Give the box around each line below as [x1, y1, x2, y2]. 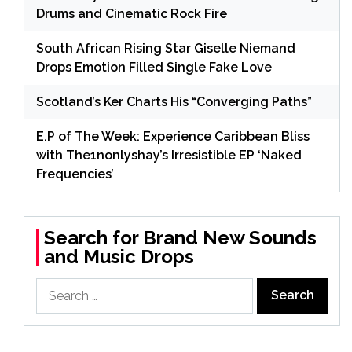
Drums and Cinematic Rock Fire [36, 5, 227, 21]
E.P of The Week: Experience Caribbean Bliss [36, 128, 310, 144]
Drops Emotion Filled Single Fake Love [36, 59, 272, 75]
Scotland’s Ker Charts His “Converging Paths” [36, 93, 312, 109]
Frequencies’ [36, 166, 114, 181]
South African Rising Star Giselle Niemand [36, 40, 295, 56]
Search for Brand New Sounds [44, 225, 317, 249]
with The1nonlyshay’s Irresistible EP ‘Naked [36, 147, 302, 163]
